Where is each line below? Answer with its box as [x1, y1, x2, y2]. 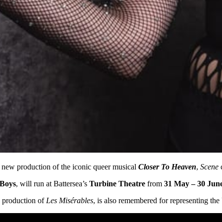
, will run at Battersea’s [16, 179, 87, 188]
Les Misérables [46, 196, 93, 205]
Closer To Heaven [138, 163, 196, 171]
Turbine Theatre [87, 179, 145, 188]
